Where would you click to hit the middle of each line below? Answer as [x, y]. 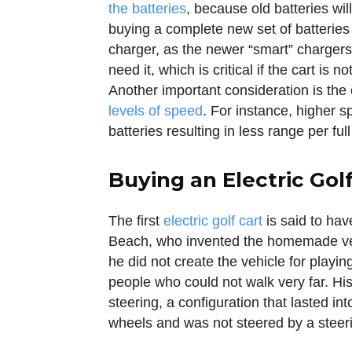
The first [136, 221]
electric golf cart [213, 221]
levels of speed [156, 111]
